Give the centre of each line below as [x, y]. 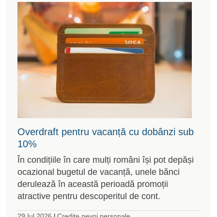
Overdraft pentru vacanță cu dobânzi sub [106, 132]
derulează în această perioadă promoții [93, 184]
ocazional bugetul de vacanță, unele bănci [99, 172]
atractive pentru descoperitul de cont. [89, 196]
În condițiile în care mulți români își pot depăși [106, 160]
